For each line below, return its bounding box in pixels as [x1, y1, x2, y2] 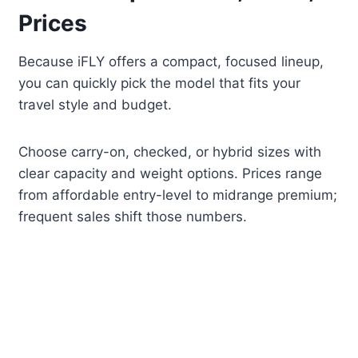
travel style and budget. [18, 97, 173, 113]
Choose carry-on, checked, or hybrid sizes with [18, 144, 322, 161]
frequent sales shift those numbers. [18, 209, 248, 225]
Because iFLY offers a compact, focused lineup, [18, 54, 324, 70]
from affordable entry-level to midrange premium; [18, 187, 338, 204]
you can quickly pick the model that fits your [18, 75, 301, 92]
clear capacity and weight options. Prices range [18, 165, 323, 182]
